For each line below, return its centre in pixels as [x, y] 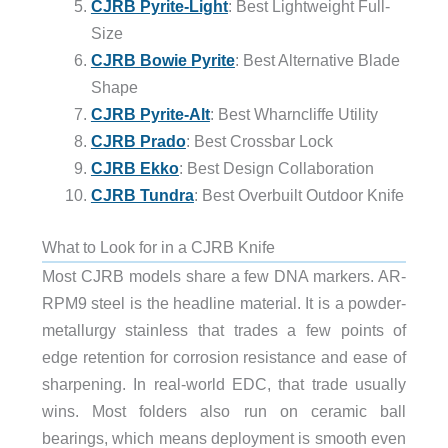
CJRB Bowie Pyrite [162, 59]
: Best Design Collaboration [276, 167]
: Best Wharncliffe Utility [293, 113]
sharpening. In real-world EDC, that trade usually [224, 383]
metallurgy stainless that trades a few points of [224, 329]
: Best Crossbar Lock [259, 140]
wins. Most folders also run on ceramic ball [224, 410]
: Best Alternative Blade [317, 59]
